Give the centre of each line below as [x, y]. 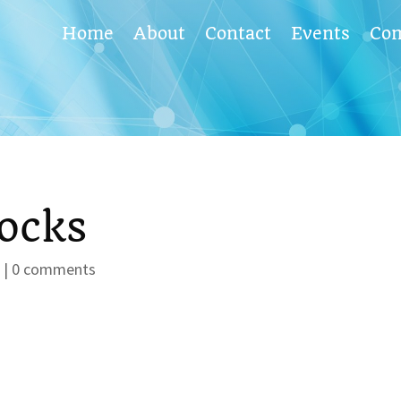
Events [320, 34]
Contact [238, 34]
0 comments [54, 269]
